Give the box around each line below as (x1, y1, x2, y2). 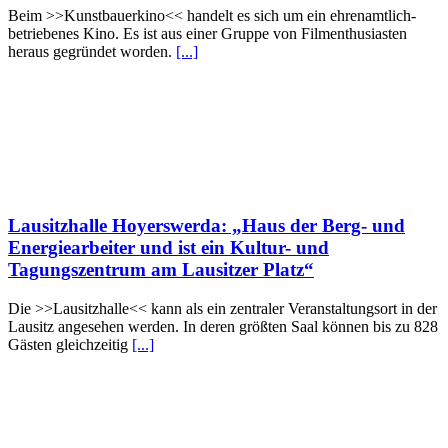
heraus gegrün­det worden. (8, 43, 176, 61)
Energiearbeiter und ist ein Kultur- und (8, 237, 329, 259)
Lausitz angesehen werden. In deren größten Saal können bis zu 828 (8, 317, 438, 335)
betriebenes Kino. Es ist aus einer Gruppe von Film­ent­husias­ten (8, 25, 407, 43)
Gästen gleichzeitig (8, 335, 132, 353)
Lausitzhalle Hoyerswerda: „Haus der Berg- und (8, 215, 405, 237)
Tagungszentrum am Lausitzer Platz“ (8, 259, 314, 281)
